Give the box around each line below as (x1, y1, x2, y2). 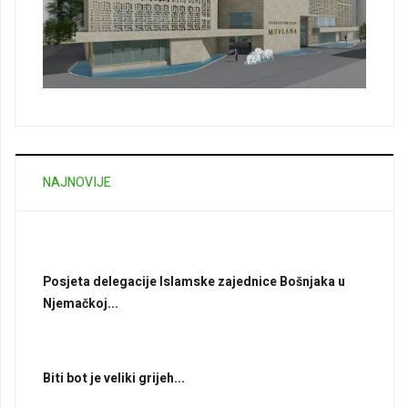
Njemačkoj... (43, 293, 118, 313)
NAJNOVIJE (43, 173, 111, 193)
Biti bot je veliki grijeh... (43, 369, 185, 389)
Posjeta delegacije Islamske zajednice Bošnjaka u (43, 271, 345, 291)
